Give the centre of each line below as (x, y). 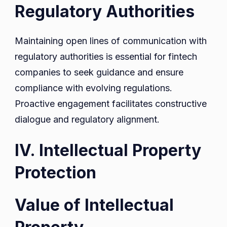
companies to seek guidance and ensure (99, 72)
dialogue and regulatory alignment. (87, 120)
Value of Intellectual (94, 205)
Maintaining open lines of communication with (111, 41)
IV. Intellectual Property (108, 150)
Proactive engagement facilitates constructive (111, 104)
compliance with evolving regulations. (93, 88)
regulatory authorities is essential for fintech (106, 57)
